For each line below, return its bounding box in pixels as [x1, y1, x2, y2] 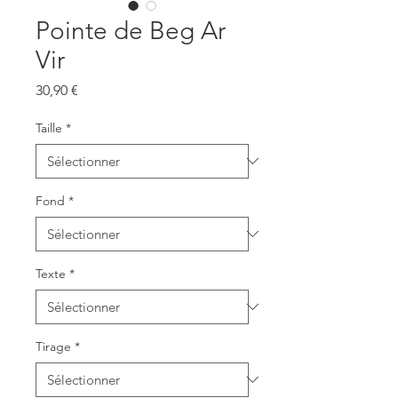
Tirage [36, 338, 71, 354]
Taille [36, 119, 62, 136]
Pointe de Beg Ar [36, 15, 226, 45]
